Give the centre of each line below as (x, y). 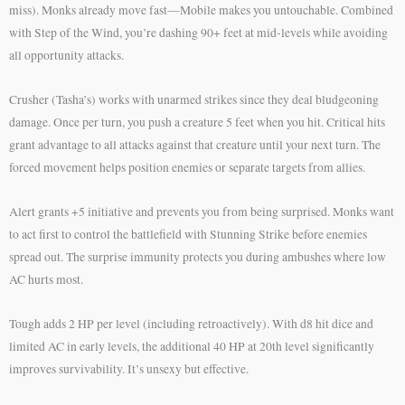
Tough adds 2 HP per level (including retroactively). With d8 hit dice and (191, 323)
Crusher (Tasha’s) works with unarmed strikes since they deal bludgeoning (194, 99)
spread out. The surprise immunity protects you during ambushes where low (198, 256)
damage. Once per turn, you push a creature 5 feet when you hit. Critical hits (197, 122)
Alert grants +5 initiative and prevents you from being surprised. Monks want (202, 211)
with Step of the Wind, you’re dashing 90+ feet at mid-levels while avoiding (198, 32)
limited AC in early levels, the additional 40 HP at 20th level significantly (192, 346)
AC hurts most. (46, 279)
